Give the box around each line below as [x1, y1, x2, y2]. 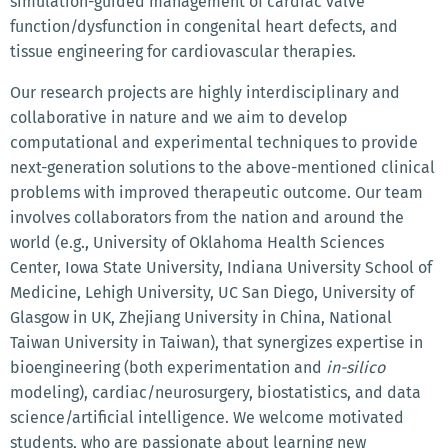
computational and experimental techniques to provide [10, 132, 418, 152]
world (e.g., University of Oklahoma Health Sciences [10, 232, 384, 252]
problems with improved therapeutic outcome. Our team [10, 182, 423, 202]
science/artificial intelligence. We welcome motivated [10, 407, 404, 427]
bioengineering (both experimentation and [10, 357, 326, 377]
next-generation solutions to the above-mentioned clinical [10, 157, 435, 177]
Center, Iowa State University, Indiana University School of [10, 257, 432, 277]
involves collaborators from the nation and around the [10, 207, 404, 227]
